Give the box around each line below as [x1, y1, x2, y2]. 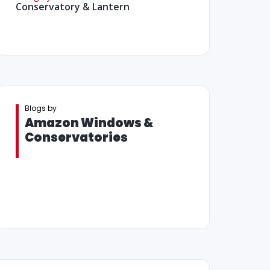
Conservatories [24, 129, 128, 146]
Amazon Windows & [24, 115, 154, 132]
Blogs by [24, 103, 57, 114]
